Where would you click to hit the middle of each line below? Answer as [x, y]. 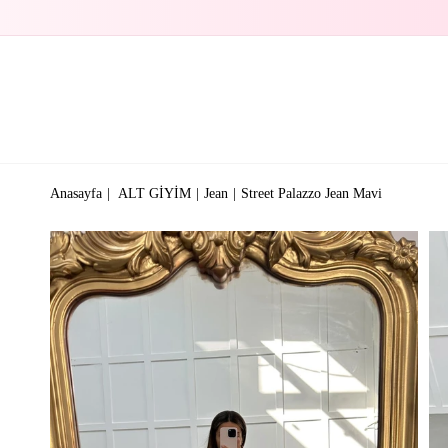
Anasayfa [76, 193]
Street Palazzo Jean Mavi [311, 193]
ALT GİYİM [154, 193]
